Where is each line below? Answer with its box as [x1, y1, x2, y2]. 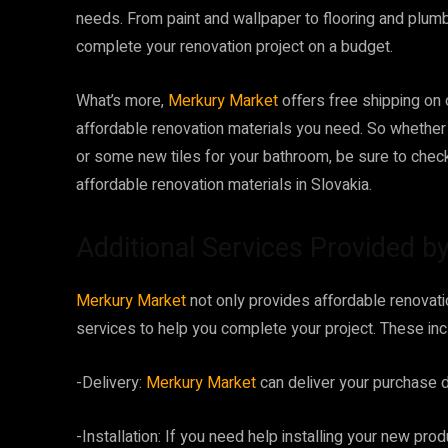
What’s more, [76, 88, 168, 113]
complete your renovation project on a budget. [76, 34, 393, 59]
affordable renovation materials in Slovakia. [76, 172, 372, 197]
